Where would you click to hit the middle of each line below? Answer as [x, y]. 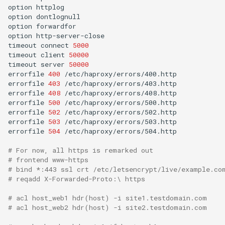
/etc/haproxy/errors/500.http [121, 102]
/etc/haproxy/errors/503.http [121, 121]
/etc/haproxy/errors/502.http [121, 112]
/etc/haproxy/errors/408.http [121, 93]
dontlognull [58, 16]
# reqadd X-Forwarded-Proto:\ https [77, 179]
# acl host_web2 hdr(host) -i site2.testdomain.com [107, 207]
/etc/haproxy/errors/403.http [121, 83]
